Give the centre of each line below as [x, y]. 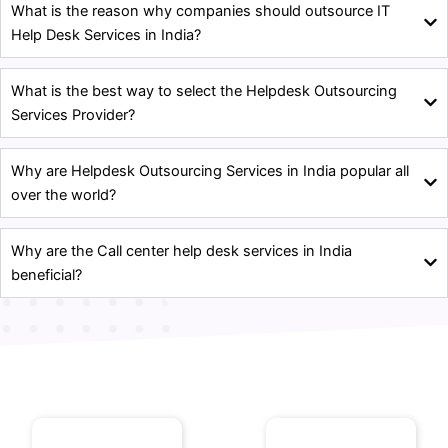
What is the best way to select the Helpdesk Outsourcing [204, 90]
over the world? [63, 194]
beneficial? [46, 274]
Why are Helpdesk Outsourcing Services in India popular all [210, 170]
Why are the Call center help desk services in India [181, 250]
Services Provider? [73, 114]
